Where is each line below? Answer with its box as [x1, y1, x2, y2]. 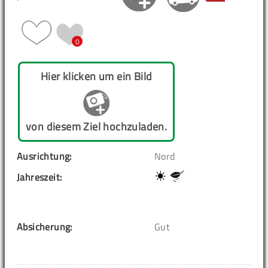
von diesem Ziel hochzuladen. [26, 118, 167, 135]
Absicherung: [17, 219, 72, 234]
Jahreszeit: [17, 169, 62, 184]
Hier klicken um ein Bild [40, 68, 153, 84]
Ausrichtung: [17, 148, 72, 163]
